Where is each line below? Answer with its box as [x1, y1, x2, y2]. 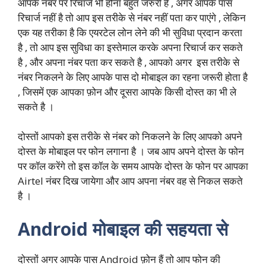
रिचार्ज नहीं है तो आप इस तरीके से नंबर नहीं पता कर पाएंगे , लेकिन [18, 10, 246, 24]
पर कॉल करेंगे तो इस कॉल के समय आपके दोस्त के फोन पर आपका [18, 159, 248, 173]
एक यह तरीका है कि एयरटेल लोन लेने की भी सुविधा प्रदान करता [18, 25, 242, 39]
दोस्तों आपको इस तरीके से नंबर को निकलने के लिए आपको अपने [18, 129, 242, 144]
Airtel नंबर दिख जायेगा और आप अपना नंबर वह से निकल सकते [18, 174, 243, 188]
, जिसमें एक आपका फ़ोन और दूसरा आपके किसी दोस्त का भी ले [18, 84, 236, 99]
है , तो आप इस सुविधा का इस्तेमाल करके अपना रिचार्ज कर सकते [18, 40, 243, 54]
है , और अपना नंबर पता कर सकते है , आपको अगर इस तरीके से [18, 55, 239, 69]
